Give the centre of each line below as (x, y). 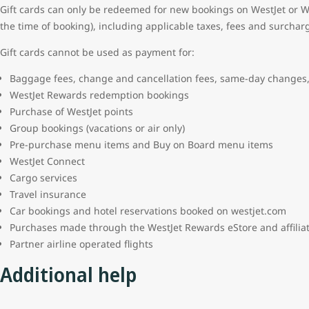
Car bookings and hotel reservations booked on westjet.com (148, 211)
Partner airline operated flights (81, 244)
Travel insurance (48, 195)
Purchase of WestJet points (73, 112)
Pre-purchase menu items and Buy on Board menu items (141, 145)
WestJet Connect (47, 161)
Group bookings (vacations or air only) (97, 128)
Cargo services (43, 178)
